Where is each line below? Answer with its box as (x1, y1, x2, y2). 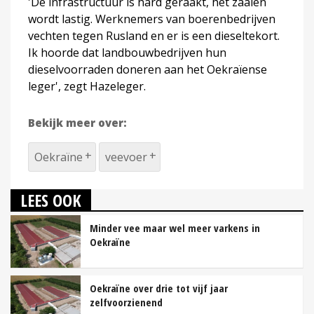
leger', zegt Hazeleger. (28, 78, 146, 94)
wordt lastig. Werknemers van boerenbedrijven (28, 11, 275, 27)
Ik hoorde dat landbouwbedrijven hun (28, 44, 226, 60)
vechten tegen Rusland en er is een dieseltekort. (28, 27, 280, 43)
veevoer (105, 149, 147, 165)
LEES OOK (20, 188, 81, 212)
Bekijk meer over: (28, 115, 127, 130)
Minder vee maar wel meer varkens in (90, 220, 260, 235)
